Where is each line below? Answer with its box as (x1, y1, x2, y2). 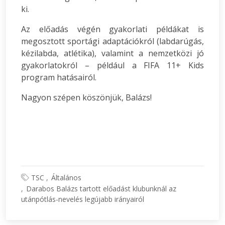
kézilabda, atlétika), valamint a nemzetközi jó (21, 48, 204, 59)
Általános (51, 173, 81, 182)
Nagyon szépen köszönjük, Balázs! (21, 92, 152, 103)
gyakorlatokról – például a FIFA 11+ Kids (21, 60, 204, 71)
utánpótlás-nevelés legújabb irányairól (21, 194, 144, 204)
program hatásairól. (21, 72, 96, 83)
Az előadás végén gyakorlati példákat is (21, 24, 204, 35)
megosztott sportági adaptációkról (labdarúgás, (21, 36, 204, 47)
